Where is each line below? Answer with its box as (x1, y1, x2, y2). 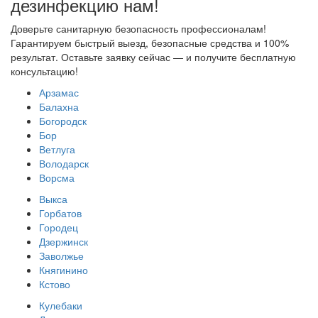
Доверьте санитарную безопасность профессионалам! (11, 21, 266, 36)
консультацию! (11, 64, 78, 79)
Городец (39, 220, 78, 235)
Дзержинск (39, 234, 88, 249)
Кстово (39, 277, 70, 292)
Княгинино (39, 263, 88, 278)
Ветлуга (39, 142, 75, 157)
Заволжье (39, 248, 84, 263)
